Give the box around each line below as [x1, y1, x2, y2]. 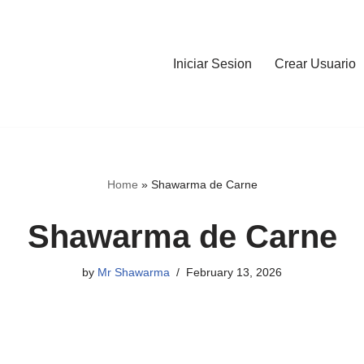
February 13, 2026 [186, 266, 282, 279]
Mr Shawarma [97, 266, 170, 279]
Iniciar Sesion [173, 57, 252, 71]
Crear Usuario [275, 57, 356, 71]
